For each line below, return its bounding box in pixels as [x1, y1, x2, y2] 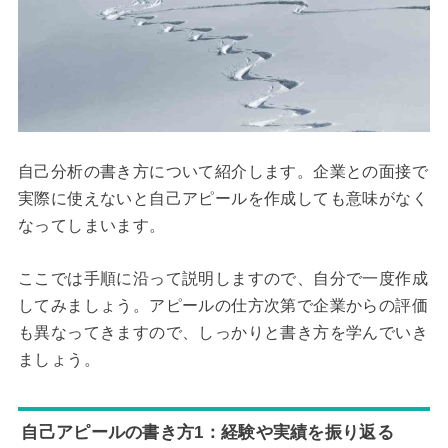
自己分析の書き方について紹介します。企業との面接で [17, 163, 428, 181]
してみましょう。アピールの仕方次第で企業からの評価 [17, 296, 428, 314]
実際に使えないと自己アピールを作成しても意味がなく [17, 190, 428, 208]
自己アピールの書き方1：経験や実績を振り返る [21, 421, 394, 442]
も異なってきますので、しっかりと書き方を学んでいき [17, 323, 428, 341]
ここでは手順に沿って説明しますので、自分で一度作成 [17, 269, 428, 287]
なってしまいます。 [17, 217, 166, 235]
